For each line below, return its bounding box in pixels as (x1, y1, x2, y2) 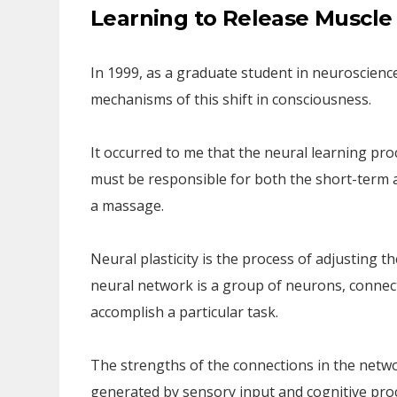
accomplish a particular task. (90, 302, 278, 322)
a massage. (90, 196, 164, 215)
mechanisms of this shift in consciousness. (90, 90, 371, 109)
